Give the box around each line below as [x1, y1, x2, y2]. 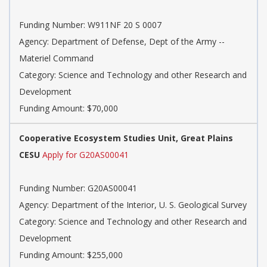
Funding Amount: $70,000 [19, 103, 118, 114]
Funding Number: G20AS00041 [19, 182, 137, 194]
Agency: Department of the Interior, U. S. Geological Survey [19, 199, 247, 211]
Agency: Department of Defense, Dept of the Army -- [19, 36, 225, 48]
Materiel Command [19, 52, 94, 64]
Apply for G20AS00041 [42, 149, 129, 161]
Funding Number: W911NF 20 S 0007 [19, 19, 162, 31]
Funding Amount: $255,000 [19, 249, 123, 261]
